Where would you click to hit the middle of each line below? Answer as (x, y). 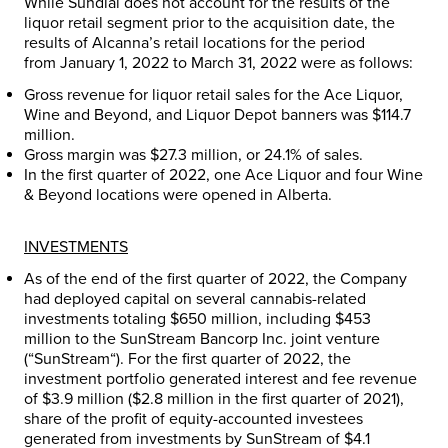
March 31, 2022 (244, 63)
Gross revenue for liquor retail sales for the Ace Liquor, (213, 95)
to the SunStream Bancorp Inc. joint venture (225, 339)
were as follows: (355, 63)
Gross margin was (87, 155)
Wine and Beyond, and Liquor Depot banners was (198, 115)
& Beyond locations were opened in (150, 195)
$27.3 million (194, 155)
